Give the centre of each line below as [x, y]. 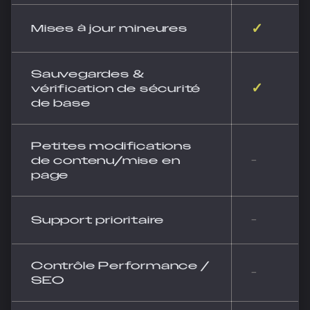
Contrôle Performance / [120, 265]
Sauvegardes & [88, 74]
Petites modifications [111, 146]
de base [61, 103]
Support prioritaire [98, 220]
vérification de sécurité [116, 88]
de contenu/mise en [106, 160]
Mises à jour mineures [109, 28]
